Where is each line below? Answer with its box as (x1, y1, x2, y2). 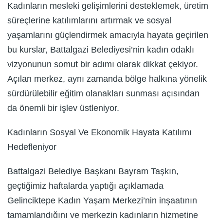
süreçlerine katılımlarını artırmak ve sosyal (7, 15, 171, 25)
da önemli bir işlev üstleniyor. (7, 103, 119, 113)
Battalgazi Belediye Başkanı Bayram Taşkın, (7, 166, 179, 176)
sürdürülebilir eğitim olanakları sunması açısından (7, 88, 200, 98)
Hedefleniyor (7, 142, 56, 152)
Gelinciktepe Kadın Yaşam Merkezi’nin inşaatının (7, 195, 197, 205)
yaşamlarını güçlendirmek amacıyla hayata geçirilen (7, 30, 208, 40)
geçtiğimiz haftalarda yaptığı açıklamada (7, 181, 163, 191)
